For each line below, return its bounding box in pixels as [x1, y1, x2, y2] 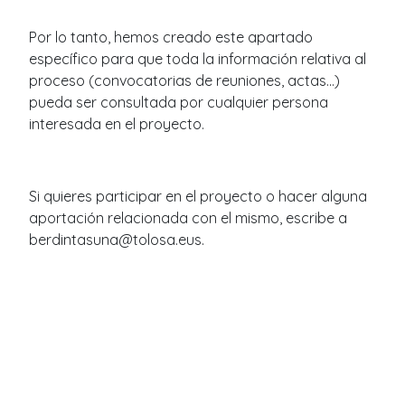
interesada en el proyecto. [29, 114, 204, 133]
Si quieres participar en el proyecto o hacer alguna [29, 186, 367, 205]
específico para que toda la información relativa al [29, 49, 366, 68]
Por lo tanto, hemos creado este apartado [29, 27, 313, 46]
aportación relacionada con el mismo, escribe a [29, 208, 347, 227]
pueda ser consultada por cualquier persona [29, 92, 328, 111]
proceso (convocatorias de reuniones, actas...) [29, 71, 340, 89]
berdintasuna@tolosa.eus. [29, 230, 204, 249]
